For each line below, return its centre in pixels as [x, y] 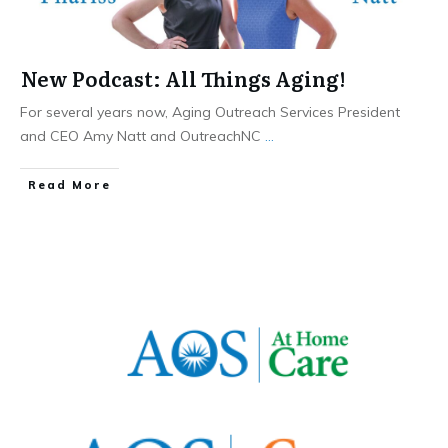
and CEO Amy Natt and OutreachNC [142, 136]
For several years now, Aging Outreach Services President [210, 112]
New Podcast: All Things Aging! [183, 78]
